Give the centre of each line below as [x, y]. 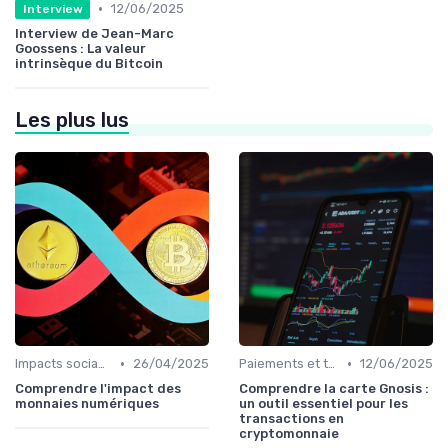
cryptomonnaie [289, 434]
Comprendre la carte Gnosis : [334, 389]
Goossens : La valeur [80, 49]
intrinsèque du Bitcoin [89, 64]
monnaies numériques [87, 404]
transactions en [291, 419]
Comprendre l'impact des [98, 389]
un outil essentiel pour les [323, 404]
